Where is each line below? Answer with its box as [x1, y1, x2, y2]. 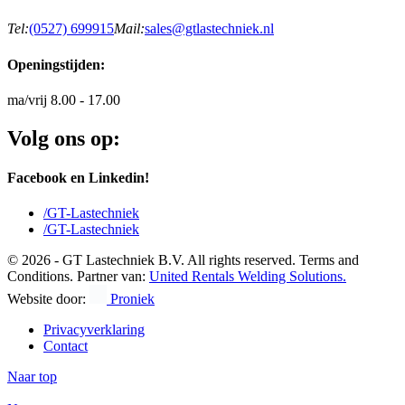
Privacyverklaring [43, 322, 145, 338]
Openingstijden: [7, 56, 105, 72]
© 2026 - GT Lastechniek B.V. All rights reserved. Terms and [7, 252, 359, 268]
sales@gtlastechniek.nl [145, 21, 274, 37]
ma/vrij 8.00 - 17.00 [7, 91, 120, 108]
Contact [43, 338, 88, 354]
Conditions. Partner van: [7, 268, 149, 285]
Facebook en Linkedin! [7, 169, 149, 185]
